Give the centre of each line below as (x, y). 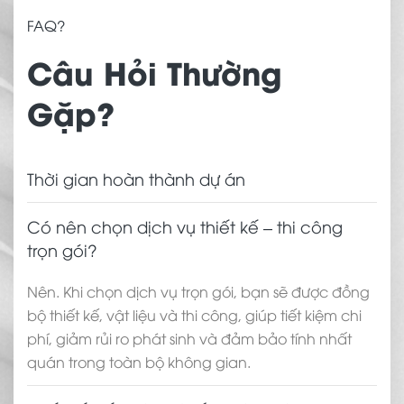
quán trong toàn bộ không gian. (139, 362)
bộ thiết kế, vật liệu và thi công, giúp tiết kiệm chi (194, 315)
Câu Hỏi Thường (155, 72)
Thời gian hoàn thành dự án (136, 179)
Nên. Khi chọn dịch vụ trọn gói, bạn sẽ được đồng (198, 292)
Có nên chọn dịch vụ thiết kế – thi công (185, 226)
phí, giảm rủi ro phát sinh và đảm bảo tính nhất (189, 339)
